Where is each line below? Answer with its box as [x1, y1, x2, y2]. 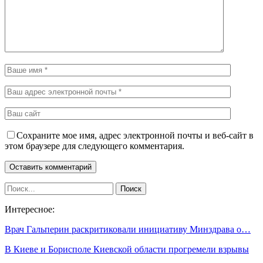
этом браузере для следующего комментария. [5, 140, 184, 151]
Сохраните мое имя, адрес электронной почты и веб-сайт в [16, 130, 254, 140]
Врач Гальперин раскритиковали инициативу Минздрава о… [5, 224, 251, 234]
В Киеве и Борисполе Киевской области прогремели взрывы [5, 244, 249, 254]
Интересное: [5, 204, 55, 214]
